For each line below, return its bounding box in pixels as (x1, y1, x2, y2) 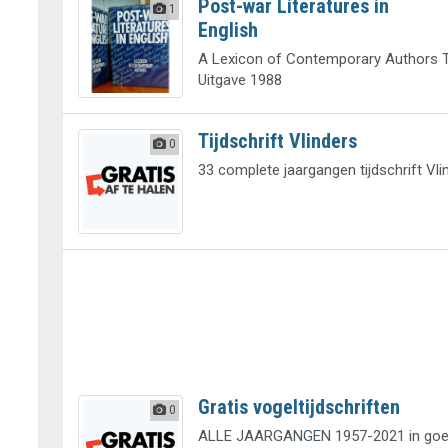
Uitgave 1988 (197, 70, 282, 89)
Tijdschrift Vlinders (197, 129, 357, 154)
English (197, 17, 258, 42)
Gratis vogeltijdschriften (197, 394, 400, 419)
